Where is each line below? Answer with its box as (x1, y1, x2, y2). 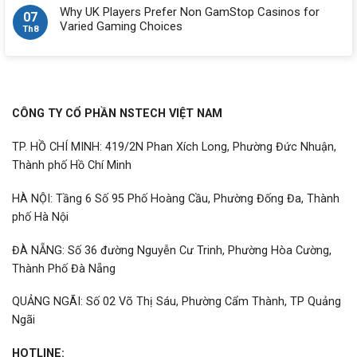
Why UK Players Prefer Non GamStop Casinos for (60, 5, 320, 20)
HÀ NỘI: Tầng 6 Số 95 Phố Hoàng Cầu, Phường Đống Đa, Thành (12, 191, 339, 206)
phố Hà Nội (12, 210, 69, 224)
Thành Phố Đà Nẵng (12, 261, 116, 276)
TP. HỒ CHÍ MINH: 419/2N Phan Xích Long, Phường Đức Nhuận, (12, 140, 336, 155)
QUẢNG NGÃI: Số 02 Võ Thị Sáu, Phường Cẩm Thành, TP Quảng (12, 295, 341, 309)
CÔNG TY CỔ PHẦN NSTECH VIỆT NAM (12, 107, 222, 121)
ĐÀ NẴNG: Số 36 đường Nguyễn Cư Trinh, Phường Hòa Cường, (12, 243, 331, 257)
